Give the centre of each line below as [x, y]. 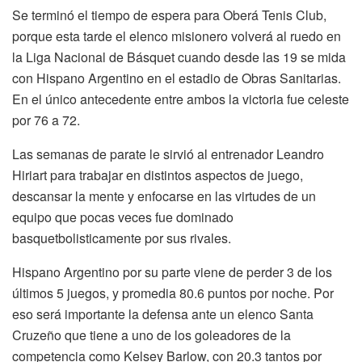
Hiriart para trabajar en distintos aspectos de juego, [158, 175]
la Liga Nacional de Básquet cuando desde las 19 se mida [179, 57]
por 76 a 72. [46, 120]
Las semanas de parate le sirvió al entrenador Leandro [168, 154]
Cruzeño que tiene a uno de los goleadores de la [152, 335]
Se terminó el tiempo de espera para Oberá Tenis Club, [169, 15]
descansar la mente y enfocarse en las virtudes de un [164, 196]
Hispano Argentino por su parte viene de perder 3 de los [172, 271]
